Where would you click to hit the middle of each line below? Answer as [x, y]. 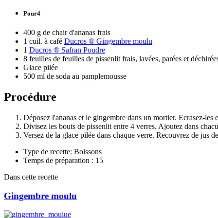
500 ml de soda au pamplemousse [75, 76]
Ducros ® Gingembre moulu [108, 41]
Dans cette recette [31, 177]
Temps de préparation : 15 [63, 160]
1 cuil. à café [44, 41]
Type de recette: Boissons [63, 151]
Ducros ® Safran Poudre [67, 50]
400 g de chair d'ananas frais [67, 32]
